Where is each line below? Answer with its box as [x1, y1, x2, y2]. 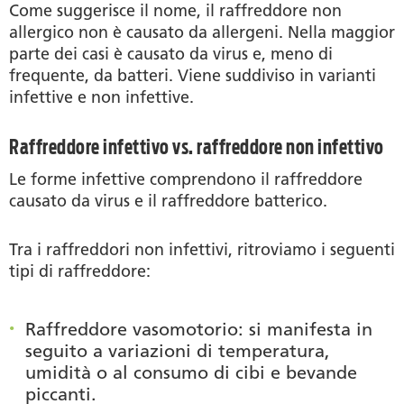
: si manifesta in [238, 317, 372, 340]
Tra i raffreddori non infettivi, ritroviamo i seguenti [9, 239, 395, 260]
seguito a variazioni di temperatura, [25, 339, 330, 362]
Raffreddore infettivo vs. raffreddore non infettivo [9, 134, 384, 159]
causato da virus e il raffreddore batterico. [9, 190, 327, 211]
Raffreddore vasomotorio [25, 317, 238, 340]
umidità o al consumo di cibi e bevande [25, 361, 357, 383]
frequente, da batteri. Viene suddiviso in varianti [9, 65, 376, 86]
